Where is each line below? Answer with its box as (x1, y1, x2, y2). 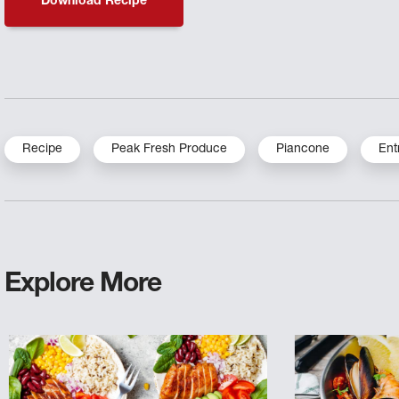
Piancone (276, 142, 330, 156)
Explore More (4, 272, 162, 299)
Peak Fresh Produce (111, 142, 228, 156)
